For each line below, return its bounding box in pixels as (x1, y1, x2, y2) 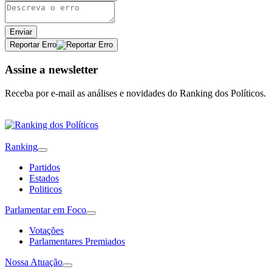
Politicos (29, 183, 62, 194)
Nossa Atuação (5, 256, 63, 267)
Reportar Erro (10, 40, 56, 50)
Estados (29, 172, 59, 183)
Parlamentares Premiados (29, 236, 125, 246)
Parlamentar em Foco (5, 204, 86, 215)
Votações (29, 225, 64, 236)
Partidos (29, 161, 60, 172)
